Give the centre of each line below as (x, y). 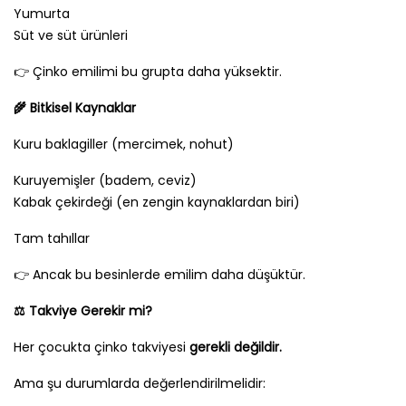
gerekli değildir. (236, 348)
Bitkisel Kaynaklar (81, 108)
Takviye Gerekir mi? (89, 311)
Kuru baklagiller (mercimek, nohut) (124, 145)
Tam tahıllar (52, 239)
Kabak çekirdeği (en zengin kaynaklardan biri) (160, 203)
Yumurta (42, 14)
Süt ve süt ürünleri (71, 36)
